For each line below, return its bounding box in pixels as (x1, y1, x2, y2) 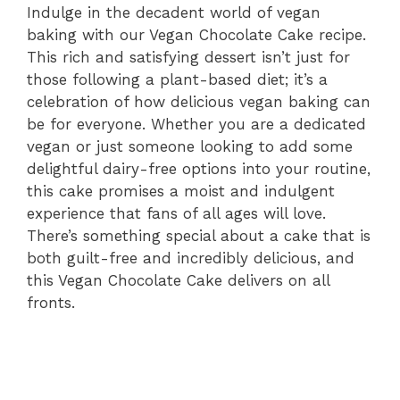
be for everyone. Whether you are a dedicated (27, 114, 366, 133)
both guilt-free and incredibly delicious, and (27, 248, 354, 267)
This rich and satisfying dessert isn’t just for (27, 47, 350, 66)
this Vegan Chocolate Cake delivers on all (27, 271, 329, 289)
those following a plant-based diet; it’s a (27, 70, 328, 88)
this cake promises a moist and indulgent (27, 181, 335, 200)
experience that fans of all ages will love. (27, 204, 326, 222)
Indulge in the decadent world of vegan (27, 3, 321, 21)
